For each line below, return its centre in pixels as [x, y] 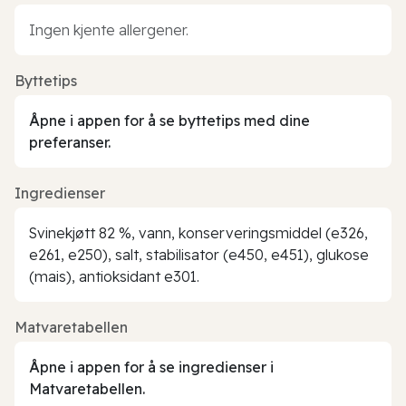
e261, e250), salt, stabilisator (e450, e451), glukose [199, 254]
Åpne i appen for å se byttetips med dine [169, 120]
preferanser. [70, 142]
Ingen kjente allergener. [109, 29]
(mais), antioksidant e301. [114, 276]
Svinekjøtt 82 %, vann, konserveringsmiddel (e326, [198, 232]
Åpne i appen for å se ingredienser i [151, 367]
